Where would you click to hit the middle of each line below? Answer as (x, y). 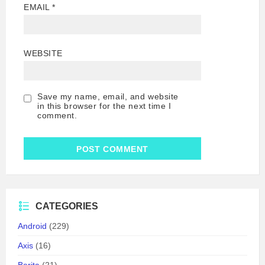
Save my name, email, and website (108, 96)
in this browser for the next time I (104, 106)
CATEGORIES (67, 206)
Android (32, 226)
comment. (57, 115)
